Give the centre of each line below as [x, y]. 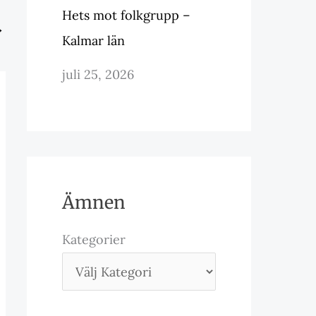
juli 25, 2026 [98, 74]
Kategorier [94, 239]
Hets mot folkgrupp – [126, 15]
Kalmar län [93, 41]
